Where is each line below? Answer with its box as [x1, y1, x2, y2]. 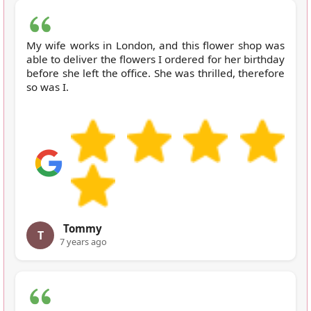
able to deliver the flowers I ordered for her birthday [26, 51, 285, 66]
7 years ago [60, 235, 107, 248]
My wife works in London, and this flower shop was [26, 37, 285, 52]
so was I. [26, 79, 69, 94]
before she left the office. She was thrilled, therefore [26, 65, 285, 80]
